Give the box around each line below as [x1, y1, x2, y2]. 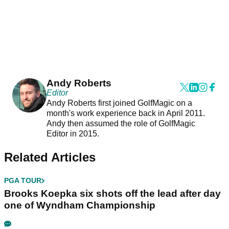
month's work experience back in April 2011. [46, 109, 205, 118]
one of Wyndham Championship [4, 200, 155, 211]
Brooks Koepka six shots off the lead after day [4, 188, 221, 199]
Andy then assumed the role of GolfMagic [46, 119, 195, 128]
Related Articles [4, 150, 96, 165]
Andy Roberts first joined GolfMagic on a [46, 99, 192, 108]
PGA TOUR [4, 176, 41, 185]
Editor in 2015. [46, 129, 101, 139]
